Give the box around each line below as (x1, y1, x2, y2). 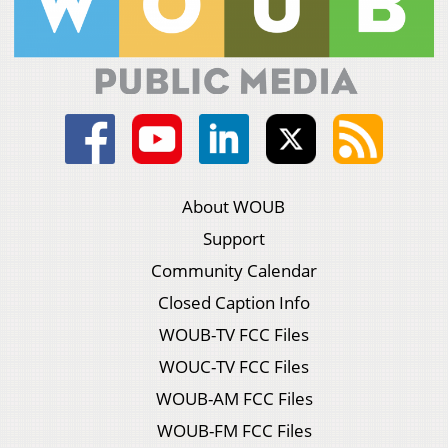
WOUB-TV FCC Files (159, 323, 310, 347)
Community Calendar (150, 259, 317, 283)
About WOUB (182, 195, 286, 219)
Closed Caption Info (157, 291, 310, 315)
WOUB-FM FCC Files (156, 419, 312, 443)
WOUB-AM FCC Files (155, 387, 313, 411)
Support (202, 227, 265, 251)
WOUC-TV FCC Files (159, 355, 310, 379)
